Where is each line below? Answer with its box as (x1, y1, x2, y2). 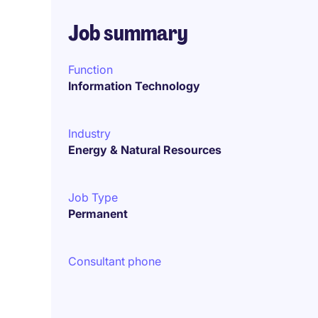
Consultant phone (68, 254, 161, 268)
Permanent (68, 207, 128, 221)
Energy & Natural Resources (68, 143, 221, 157)
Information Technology (68, 79, 200, 93)
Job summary (68, 19, 188, 47)
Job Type (68, 190, 118, 204)
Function (68, 62, 113, 77)
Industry (68, 126, 111, 141)
